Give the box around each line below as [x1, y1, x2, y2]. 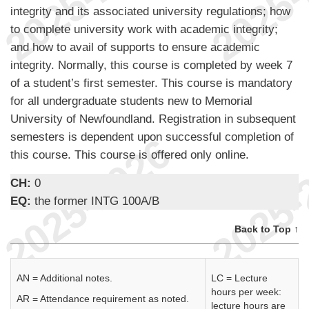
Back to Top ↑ [235, 223, 299, 235]
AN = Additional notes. [17, 272, 112, 284]
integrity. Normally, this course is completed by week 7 [10, 58, 292, 72]
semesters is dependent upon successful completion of [10, 130, 294, 144]
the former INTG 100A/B [34, 194, 159, 208]
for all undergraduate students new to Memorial [10, 94, 252, 108]
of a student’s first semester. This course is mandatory [10, 76, 292, 90]
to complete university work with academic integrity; [10, 22, 278, 37]
